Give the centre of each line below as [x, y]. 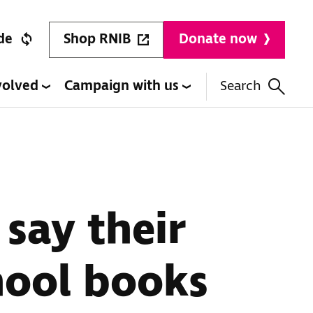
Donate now [218, 39]
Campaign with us [123, 86]
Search [241, 86]
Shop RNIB [97, 39]
